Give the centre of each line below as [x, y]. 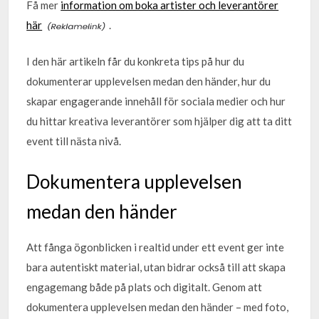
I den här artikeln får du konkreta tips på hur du [136, 61]
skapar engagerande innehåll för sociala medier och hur [156, 101]
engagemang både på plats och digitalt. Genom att [145, 287]
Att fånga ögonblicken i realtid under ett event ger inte [156, 247]
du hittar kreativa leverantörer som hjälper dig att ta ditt [159, 121]
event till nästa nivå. [74, 141]
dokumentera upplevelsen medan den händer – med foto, [158, 307]
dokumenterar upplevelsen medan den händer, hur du [149, 81]
